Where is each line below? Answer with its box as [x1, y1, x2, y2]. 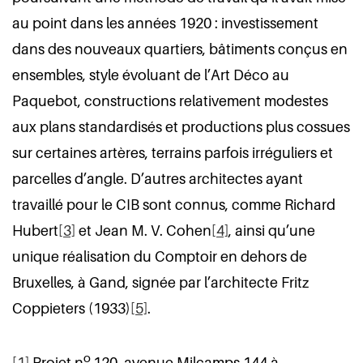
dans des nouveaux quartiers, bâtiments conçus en [12, 41, 348, 58]
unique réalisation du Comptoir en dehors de [12, 248, 307, 265]
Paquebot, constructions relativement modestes [12, 92, 328, 109]
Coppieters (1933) [12, 300, 130, 317]
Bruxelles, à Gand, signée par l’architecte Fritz [12, 274, 309, 291]
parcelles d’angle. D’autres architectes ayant [12, 170, 303, 187]
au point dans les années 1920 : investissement [12, 15, 318, 32]
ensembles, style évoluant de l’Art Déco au [12, 66, 289, 83]
